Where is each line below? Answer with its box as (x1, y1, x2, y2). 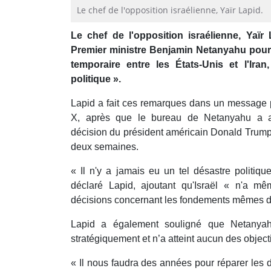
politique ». (71, 74, 121, 85)
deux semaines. (71, 142, 139, 152)
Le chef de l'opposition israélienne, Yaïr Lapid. (77, 4, 263, 16)
